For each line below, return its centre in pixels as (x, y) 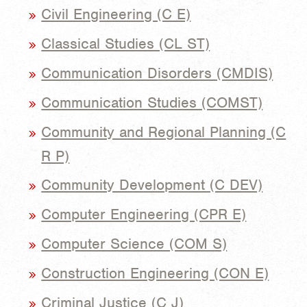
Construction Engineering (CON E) (155, 273)
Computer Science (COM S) (134, 244)
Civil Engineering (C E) (116, 14)
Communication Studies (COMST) (152, 102)
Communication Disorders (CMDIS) (157, 73)
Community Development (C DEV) (152, 185)
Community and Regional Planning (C (164, 132)
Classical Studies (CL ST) (126, 44)
